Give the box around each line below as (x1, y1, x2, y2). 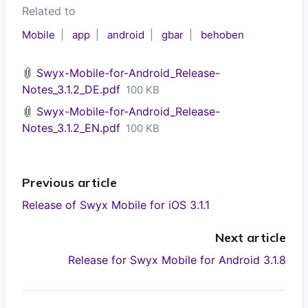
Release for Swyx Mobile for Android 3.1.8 (68, 253, 286, 267)
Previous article (22, 175, 117, 190)
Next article (215, 230, 286, 245)
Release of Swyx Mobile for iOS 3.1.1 (22, 198, 210, 212)
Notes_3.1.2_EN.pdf (22, 121, 120, 135)
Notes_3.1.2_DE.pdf (22, 82, 120, 96)
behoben (201, 28, 244, 41)
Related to (22, 4, 76, 18)
